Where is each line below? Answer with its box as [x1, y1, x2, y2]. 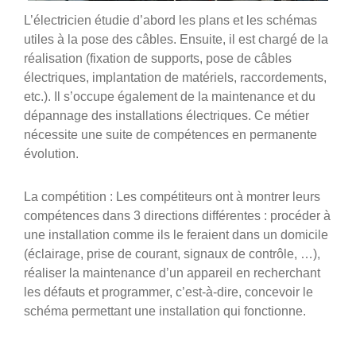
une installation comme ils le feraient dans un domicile [24, 228, 328, 242]
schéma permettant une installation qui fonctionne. [24, 304, 306, 319]
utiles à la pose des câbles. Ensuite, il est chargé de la [24, 33, 328, 47]
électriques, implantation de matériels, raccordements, [24, 71, 327, 85]
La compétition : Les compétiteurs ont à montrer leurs [24, 190, 320, 204]
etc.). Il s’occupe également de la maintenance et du [24, 90, 315, 104]
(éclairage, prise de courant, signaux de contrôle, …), [24, 247, 320, 261]
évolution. [24, 147, 79, 161]
